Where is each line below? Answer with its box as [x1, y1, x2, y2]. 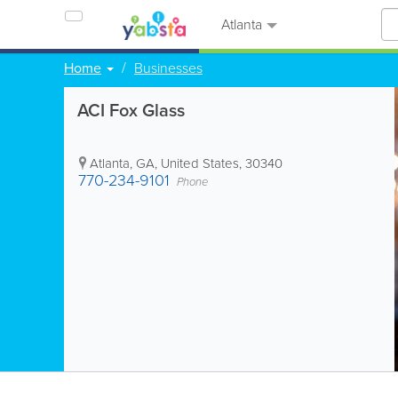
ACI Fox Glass [77, 97, 185, 123]
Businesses [134, 58, 203, 78]
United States [161, 154, 239, 173]
